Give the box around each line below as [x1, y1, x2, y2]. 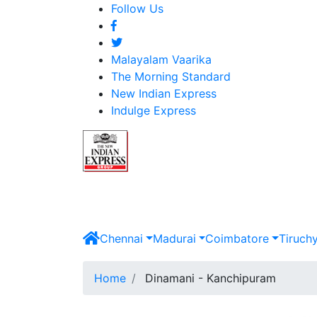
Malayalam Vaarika [111, 52, 212, 67]
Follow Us [111, 1, 163, 16]
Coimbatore [205, 231, 270, 246]
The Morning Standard [111, 69, 231, 83]
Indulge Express [111, 103, 196, 117]
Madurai [152, 231, 196, 246]
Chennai [100, 231, 143, 246]
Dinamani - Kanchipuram [142, 271, 276, 285]
